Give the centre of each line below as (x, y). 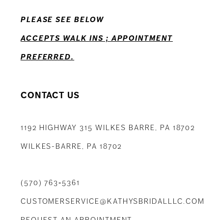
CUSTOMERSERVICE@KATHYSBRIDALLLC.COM (112, 202)
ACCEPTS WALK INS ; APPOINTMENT (96, 39)
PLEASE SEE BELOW (62, 20)
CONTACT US (50, 96)
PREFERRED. (47, 57)
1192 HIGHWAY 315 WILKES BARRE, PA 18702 (108, 128)
